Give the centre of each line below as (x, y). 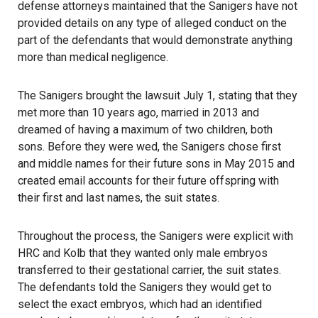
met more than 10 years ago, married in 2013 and (138, 112)
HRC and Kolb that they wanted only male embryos (143, 253)
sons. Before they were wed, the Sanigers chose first (149, 146)
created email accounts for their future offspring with (148, 180)
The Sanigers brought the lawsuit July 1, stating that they (158, 95)
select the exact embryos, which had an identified (140, 304)
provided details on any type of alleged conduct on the (152, 23)
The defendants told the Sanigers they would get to (145, 287)
